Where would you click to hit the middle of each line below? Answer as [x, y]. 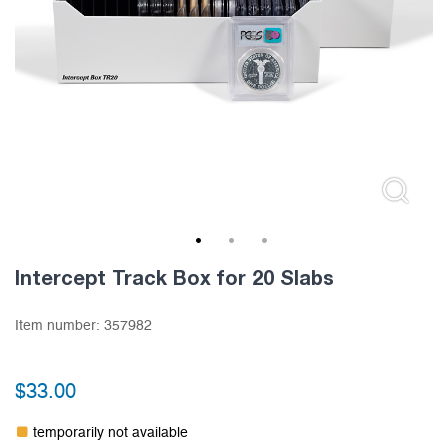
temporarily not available [110, 433]
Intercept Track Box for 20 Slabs [174, 277]
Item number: [59, 326]
